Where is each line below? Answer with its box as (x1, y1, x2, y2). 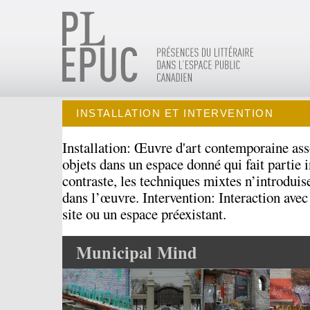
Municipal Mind (76, 240, 198, 264)
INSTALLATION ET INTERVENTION (76, 107, 273, 119)
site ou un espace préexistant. (62, 204, 226, 224)
